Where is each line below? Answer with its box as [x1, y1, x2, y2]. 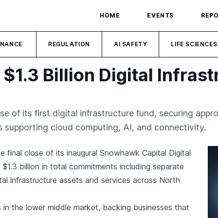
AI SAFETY [114, 40, 147, 48]
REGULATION [48, 40, 91, 48]
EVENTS [147, 12, 174, 19]
